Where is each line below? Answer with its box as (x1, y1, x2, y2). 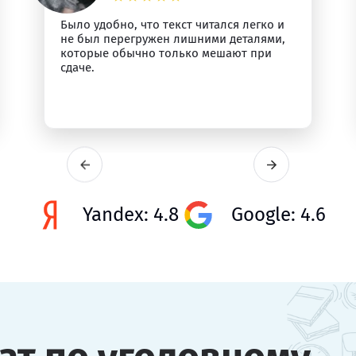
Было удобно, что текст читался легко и (60, 17, 285, 32)
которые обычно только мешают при (60, 46, 273, 60)
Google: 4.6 (231, 203, 326, 226)
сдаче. (60, 60, 95, 75)
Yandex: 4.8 (83, 203, 179, 226)
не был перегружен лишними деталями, (60, 32, 286, 46)
